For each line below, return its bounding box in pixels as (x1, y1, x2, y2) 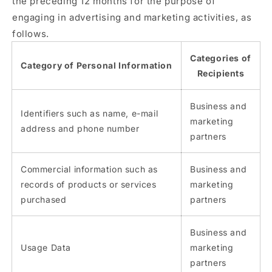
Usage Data (21, 242, 71, 253)
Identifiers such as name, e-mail (21, 108, 158, 118)
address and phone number (21, 123, 140, 134)
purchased (21, 194, 67, 205)
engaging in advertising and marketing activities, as (12, 12, 252, 23)
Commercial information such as (21, 164, 158, 174)
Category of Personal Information (21, 60, 172, 70)
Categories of (190, 53, 251, 63)
